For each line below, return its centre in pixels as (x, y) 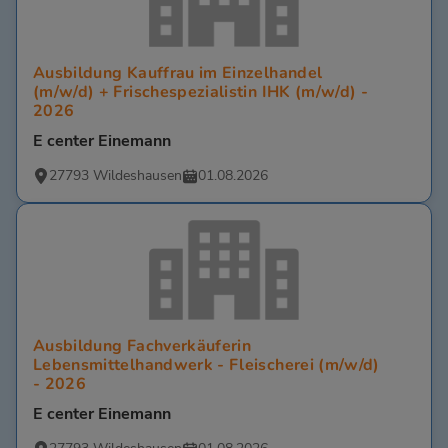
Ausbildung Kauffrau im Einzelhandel (178, 73)
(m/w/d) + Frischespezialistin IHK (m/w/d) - (201, 92)
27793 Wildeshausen (115, 176)
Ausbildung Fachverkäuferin (142, 346)
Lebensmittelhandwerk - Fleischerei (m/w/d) (206, 365)
